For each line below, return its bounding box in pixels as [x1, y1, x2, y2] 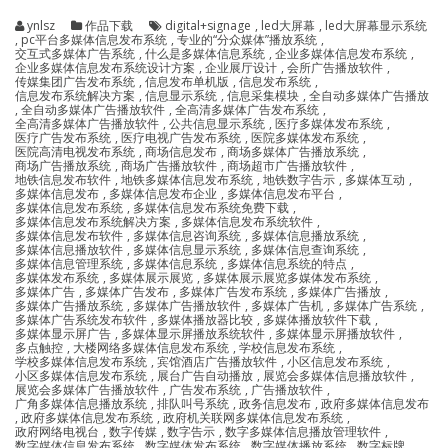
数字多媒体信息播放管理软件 [225, 422, 381, 440]
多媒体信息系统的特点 [227, 254, 347, 272]
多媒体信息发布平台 [227, 184, 335, 202]
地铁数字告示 [263, 170, 335, 188]
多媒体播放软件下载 [263, 310, 371, 328]
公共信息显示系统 [169, 114, 265, 132]
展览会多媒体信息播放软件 [263, 366, 407, 384]
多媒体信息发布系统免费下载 [133, 198, 289, 216]
